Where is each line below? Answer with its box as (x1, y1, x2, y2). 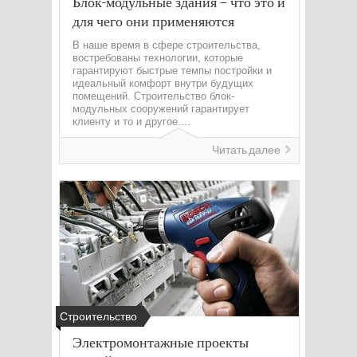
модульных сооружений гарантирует (73, 103, 249, 115)
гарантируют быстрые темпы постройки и (73, 65, 272, 76)
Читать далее (212, 143, 280, 157)
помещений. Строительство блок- (73, 90, 234, 102)
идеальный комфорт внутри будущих (73, 77, 253, 89)
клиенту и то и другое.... (73, 116, 190, 127)
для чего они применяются (73, 12, 234, 29)
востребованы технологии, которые (73, 52, 243, 64)
